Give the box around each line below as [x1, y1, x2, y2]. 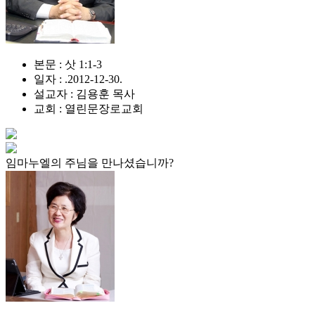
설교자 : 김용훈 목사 [34, 88, 135, 100]
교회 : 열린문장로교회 [34, 103, 143, 115]
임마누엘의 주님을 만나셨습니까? [6, 157, 174, 169]
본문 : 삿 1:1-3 [34, 58, 102, 70]
